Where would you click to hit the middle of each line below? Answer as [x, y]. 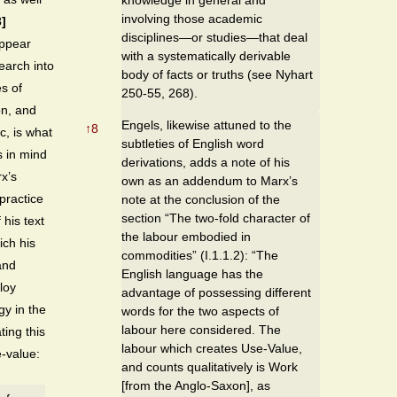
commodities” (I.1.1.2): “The [200, 255]
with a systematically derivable [206, 55]
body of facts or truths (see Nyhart [217, 74]
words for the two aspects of [200, 311]
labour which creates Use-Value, [212, 348]
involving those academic [192, 18]
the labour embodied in [186, 236]
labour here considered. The [201, 329]
